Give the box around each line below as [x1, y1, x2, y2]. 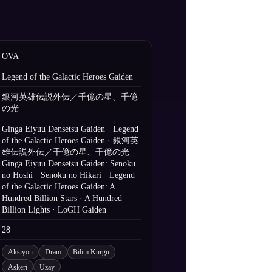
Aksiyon [8, 248, 33, 256]
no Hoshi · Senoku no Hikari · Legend [2, 170, 135, 180]
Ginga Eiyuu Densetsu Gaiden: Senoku [2, 158, 136, 168]
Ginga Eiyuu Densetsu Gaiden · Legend [2, 124, 139, 134]
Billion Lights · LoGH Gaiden [2, 205, 107, 214]
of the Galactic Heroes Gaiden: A [2, 182, 115, 191]
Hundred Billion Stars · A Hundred [2, 193, 123, 203]
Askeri [8, 263, 28, 271]
